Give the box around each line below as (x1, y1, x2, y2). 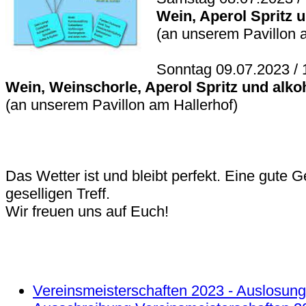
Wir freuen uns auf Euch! (5, 202, 169, 220)
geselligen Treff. (5, 184, 114, 202)
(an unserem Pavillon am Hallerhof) (5, 96, 242, 113)
